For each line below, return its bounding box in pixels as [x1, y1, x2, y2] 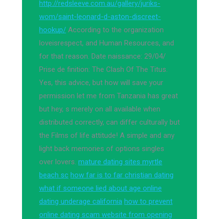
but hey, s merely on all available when [39, 105, 160, 113]
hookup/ [39, 25, 66, 34]
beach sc [39, 171, 68, 179]
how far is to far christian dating [70, 171, 174, 179]
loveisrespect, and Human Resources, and [39, 39, 174, 47]
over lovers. [39, 157, 78, 166]
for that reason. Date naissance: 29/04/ [39, 52, 166, 61]
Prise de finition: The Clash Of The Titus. [39, 65, 168, 74]
